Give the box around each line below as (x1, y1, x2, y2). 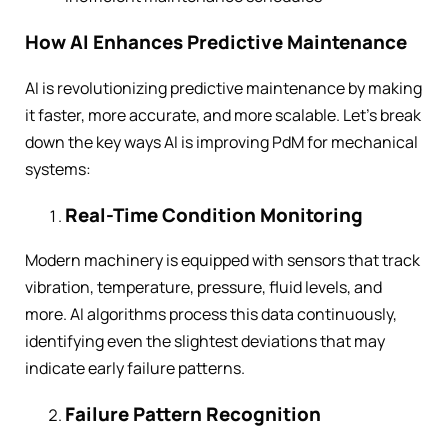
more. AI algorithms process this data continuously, (25, 303, 397, 326)
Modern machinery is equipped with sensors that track (25, 249, 420, 272)
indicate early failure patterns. (25, 357, 245, 380)
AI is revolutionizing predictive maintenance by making (25, 76, 422, 99)
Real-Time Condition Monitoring (65, 201, 363, 228)
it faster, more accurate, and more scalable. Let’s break (25, 103, 421, 126)
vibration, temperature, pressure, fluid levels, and (25, 276, 382, 299)
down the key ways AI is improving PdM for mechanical (25, 130, 418, 153)
